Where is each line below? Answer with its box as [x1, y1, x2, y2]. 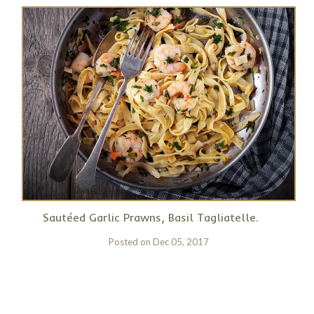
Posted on [108, 236, 153, 247]
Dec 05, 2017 [152, 236, 209, 247]
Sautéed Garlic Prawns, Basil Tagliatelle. [42, 210, 259, 224]
